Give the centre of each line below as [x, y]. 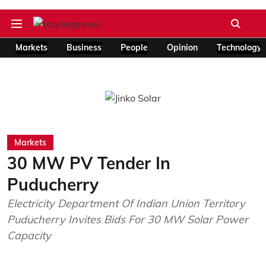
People [134, 47]
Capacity [29, 235]
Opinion [182, 47]
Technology [239, 47]
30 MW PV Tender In [89, 163]
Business [84, 47]
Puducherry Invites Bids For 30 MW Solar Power [128, 219]
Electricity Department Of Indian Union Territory [126, 203]
